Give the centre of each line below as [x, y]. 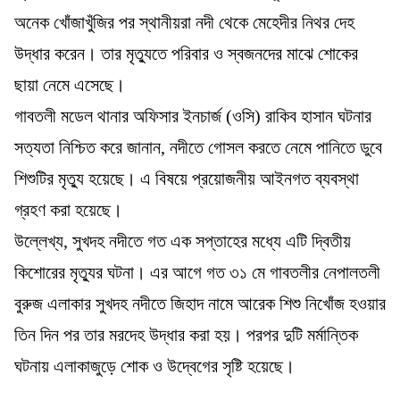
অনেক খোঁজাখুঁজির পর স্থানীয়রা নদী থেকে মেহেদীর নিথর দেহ [184, 22]
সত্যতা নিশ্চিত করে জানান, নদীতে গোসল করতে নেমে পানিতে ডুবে [198, 147]
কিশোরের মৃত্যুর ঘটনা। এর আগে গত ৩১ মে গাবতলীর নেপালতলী [197, 272]
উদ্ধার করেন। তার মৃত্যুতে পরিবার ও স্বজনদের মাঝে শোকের [186, 53]
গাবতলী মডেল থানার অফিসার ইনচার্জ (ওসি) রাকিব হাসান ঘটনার [193, 116]
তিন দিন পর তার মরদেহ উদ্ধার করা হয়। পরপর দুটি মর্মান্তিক [186, 334]
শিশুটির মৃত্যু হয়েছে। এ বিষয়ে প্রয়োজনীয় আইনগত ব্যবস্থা [187, 178]
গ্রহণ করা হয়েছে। [68, 209]
